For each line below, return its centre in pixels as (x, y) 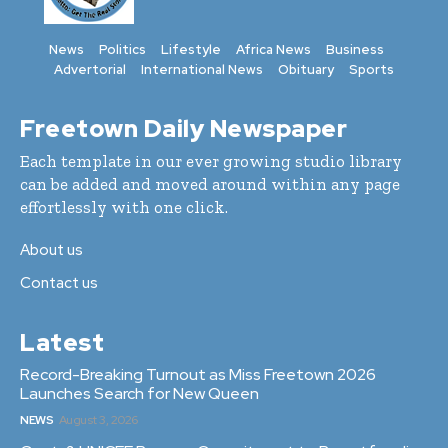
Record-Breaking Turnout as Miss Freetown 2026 (198, 375)
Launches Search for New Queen (139, 394)
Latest (62, 343)
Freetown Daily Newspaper (183, 129)
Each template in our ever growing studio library (211, 161)
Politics (122, 50)
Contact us (59, 283)
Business (355, 50)
